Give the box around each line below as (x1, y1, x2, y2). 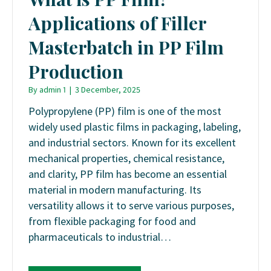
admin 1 (39, 83, 66, 95)
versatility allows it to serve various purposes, (28, 198, 234, 213)
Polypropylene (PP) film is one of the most (28, 104, 221, 119)
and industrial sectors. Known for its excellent (28, 135, 236, 150)
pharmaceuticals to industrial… (28, 230, 171, 244)
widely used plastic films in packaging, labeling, (28, 120, 241, 134)
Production (28, 59, 123, 83)
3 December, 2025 (75, 83, 140, 95)
